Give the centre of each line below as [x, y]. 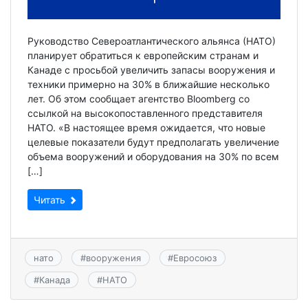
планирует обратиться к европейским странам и [143, 55]
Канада [54, 280]
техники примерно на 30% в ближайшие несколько [148, 84]
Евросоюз [195, 257]
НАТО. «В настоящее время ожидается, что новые [146, 127]
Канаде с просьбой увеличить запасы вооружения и [151, 69]
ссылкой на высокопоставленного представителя [145, 113]
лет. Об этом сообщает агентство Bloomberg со [139, 98]
